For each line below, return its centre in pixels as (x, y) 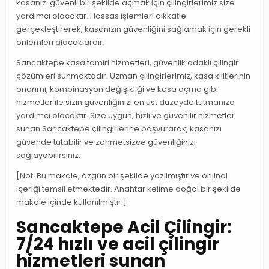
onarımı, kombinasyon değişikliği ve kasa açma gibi (117, 89)
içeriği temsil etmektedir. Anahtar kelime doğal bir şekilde (129, 189)
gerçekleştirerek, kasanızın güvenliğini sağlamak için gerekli (134, 29)
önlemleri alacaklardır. (61, 42)
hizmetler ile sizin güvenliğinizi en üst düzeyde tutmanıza (126, 102)
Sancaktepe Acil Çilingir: (124, 227)
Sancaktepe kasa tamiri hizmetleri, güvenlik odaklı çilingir (128, 62)
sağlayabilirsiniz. (49, 155)
